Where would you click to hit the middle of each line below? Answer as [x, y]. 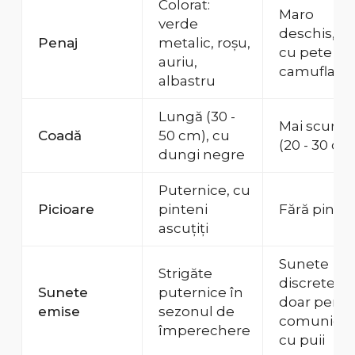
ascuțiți [183, 229]
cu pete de [316, 53]
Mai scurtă [314, 126]
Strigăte [185, 274]
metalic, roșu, [204, 43]
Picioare [66, 210]
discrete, [308, 283]
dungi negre [201, 155]
